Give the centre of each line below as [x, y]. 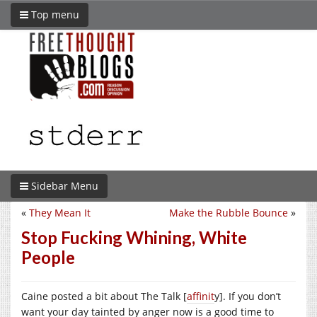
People [48, 257]
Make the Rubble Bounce [229, 212]
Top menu [54, 15]
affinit [201, 296]
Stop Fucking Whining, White [134, 237]
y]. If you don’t [248, 296]
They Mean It [60, 212]
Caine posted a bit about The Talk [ [104, 296]
